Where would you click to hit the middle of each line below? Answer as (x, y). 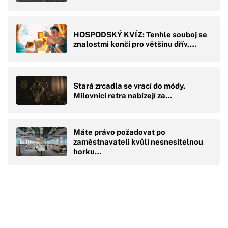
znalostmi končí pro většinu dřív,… (135, 44)
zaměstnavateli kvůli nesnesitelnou (138, 142)
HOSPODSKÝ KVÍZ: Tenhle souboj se (140, 34)
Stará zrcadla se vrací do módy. (129, 85)
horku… (87, 152)
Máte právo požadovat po (119, 132)
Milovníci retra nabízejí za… (123, 95)
